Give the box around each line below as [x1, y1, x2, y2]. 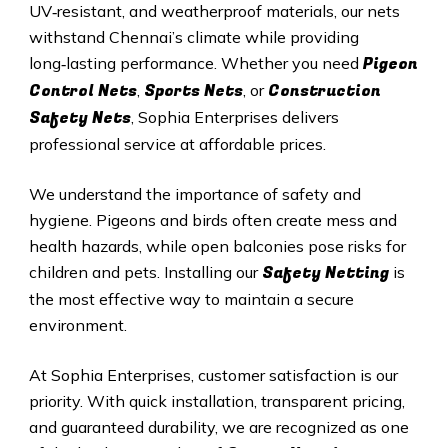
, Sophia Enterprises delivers [130, 107, 339, 128]
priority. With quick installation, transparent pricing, [28, 391, 405, 412]
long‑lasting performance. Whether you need [28, 53, 363, 74]
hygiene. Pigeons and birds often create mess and [28, 210, 397, 231]
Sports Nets [143, 79, 243, 104]
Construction [267, 79, 381, 104]
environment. [28, 315, 127, 336]
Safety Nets [28, 106, 131, 131]
